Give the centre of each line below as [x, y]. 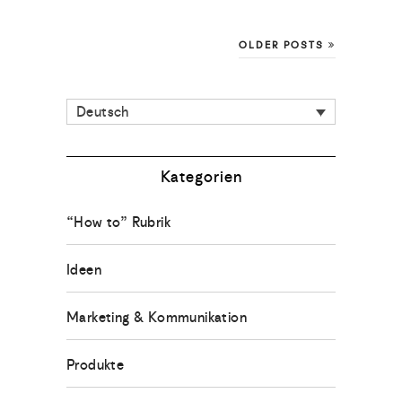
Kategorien [201, 177]
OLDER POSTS [284, 45]
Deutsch [103, 112]
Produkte [96, 365]
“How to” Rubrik [118, 223]
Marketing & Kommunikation [157, 318]
